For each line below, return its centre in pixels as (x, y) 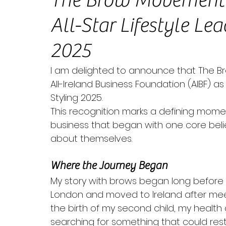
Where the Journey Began (109, 165)
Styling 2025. (78, 98)
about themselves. (91, 138)
